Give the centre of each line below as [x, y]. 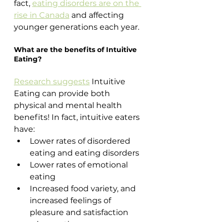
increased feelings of [71, 200]
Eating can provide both [63, 93]
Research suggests [52, 81]
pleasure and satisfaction [80, 212]
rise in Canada [42, 15]
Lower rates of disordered [81, 141]
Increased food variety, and [84, 188]
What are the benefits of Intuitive [76, 49]
